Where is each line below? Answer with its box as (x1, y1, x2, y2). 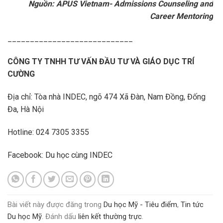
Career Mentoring (150, 11, 213, 21)
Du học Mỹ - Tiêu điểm (104, 200, 177, 209)
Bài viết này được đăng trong (7, 200, 104, 209)
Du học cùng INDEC (43, 150, 112, 160)
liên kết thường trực (78, 212, 142, 221)
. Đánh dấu (42, 212, 78, 221)
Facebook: (7, 150, 43, 160)
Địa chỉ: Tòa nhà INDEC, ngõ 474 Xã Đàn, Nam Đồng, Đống (7, 92, 206, 102)
